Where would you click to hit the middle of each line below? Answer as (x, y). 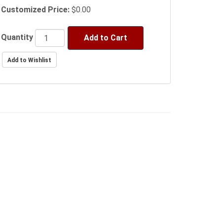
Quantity (17, 37)
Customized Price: (35, 10)
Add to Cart (106, 38)
